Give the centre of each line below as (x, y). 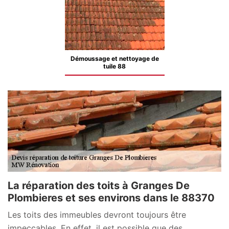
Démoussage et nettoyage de (114, 59)
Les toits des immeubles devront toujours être (97, 214)
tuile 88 (114, 66)
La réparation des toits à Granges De (99, 185)
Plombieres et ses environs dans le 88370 (111, 198)
